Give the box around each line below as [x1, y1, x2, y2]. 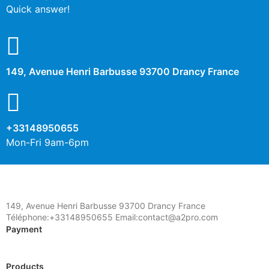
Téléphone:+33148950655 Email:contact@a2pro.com [6, 212, 218, 223]
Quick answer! [6, 3, 70, 16]
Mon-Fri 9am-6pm [6, 136, 89, 149]
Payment [6, 224, 42, 235]
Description [29, 47, 73, 58]
